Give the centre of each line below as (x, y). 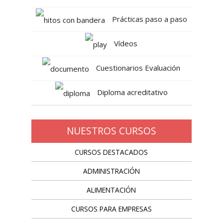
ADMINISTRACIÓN (111, 171)
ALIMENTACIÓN (111, 190)
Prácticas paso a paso (148, 19)
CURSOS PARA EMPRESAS (111, 209)
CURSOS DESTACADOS (111, 152)
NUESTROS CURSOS (111, 131)
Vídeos (125, 44)
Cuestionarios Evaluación (137, 68)
